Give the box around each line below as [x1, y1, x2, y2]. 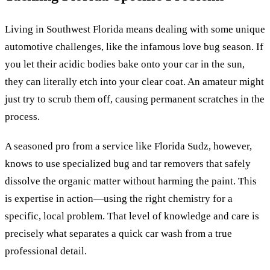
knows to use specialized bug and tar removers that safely [5, 157, 251, 169]
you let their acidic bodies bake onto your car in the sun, [5, 58, 245, 70]
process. [5, 110, 40, 122]
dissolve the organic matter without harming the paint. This [5, 175, 257, 187]
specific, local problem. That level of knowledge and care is [5, 210, 259, 222]
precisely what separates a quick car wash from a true [5, 227, 232, 239]
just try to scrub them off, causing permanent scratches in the [5, 93, 265, 105]
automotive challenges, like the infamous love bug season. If [5, 40, 263, 52]
